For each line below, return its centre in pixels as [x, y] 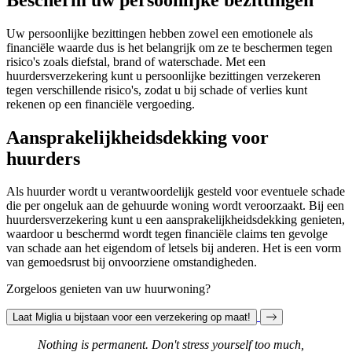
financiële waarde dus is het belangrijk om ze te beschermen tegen [169, 47]
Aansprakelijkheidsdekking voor [137, 137]
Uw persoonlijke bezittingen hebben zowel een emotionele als [159, 33]
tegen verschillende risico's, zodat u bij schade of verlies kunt [157, 90]
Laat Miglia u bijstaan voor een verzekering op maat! [132, 317]
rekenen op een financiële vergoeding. [101, 104]
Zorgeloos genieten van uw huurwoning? [108, 289]
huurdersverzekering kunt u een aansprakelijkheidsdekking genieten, [176, 220]
